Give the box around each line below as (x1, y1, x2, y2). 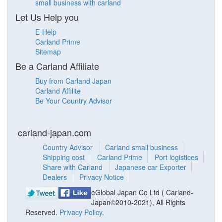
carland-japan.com (18, 126, 91, 139)
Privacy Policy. (59, 207, 104, 218)
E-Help (35, 27, 56, 37)
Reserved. (25, 207, 59, 218)
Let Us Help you (15, 10, 79, 24)
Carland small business (105, 142, 178, 153)
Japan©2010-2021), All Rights (91, 197, 185, 208)
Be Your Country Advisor (35, 96, 112, 106)
